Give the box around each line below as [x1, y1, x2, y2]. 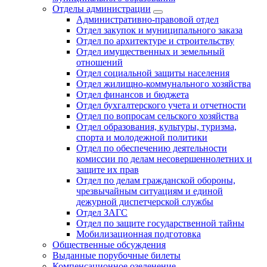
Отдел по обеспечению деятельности [76, 142, 227, 153]
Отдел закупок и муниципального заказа [76, 24, 243, 35]
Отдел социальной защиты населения [76, 67, 229, 78]
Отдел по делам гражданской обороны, [76, 175, 235, 185]
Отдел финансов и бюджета [76, 89, 189, 100]
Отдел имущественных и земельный [76, 46, 225, 57]
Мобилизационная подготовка [76, 228, 201, 239]
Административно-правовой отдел [76, 14, 219, 24]
